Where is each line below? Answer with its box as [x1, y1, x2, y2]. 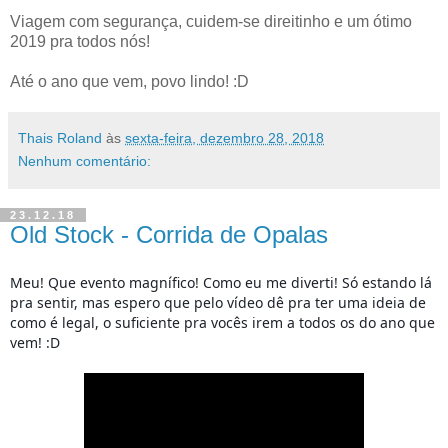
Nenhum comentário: [18, 152, 151, 169]
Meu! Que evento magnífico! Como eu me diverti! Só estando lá [10, 272, 432, 292]
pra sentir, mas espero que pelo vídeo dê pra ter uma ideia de [10, 292, 426, 312]
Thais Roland [18, 129, 102, 146]
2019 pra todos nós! [10, 32, 150, 50]
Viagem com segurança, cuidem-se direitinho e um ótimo [10, 12, 412, 30]
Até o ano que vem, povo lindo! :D [10, 72, 249, 90]
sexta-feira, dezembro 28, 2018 [125, 129, 324, 146]
